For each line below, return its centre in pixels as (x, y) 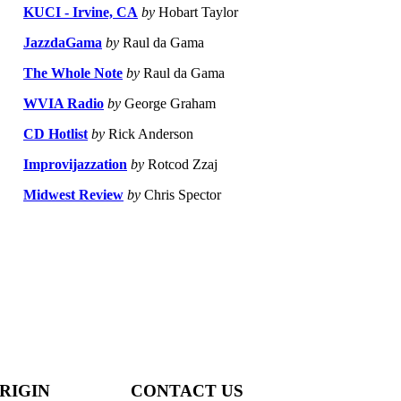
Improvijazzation (75, 165)
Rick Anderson (149, 134)
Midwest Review (73, 195)
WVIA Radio (64, 104)
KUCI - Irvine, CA (81, 13)
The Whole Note (73, 73)
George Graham (168, 104)
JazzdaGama (63, 43)
